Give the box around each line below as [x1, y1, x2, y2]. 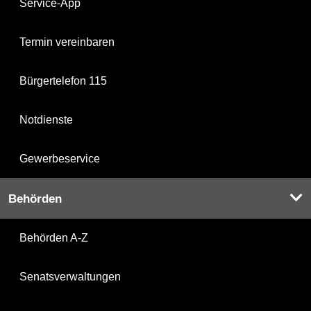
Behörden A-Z [19, 232, 88, 244]
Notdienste [19, 114, 73, 126]
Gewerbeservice [19, 153, 100, 165]
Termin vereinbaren [19, 36, 115, 49]
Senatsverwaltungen [19, 271, 121, 283]
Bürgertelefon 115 [19, 75, 107, 87]
